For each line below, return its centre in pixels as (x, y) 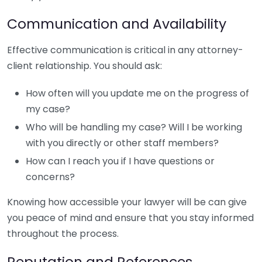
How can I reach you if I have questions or (120, 161)
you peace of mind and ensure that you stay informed (130, 218)
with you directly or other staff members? (122, 143)
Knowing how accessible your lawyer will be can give (127, 202)
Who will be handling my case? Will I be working (134, 127)
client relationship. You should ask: (85, 66)
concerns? (50, 177)
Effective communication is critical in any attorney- (125, 50)
